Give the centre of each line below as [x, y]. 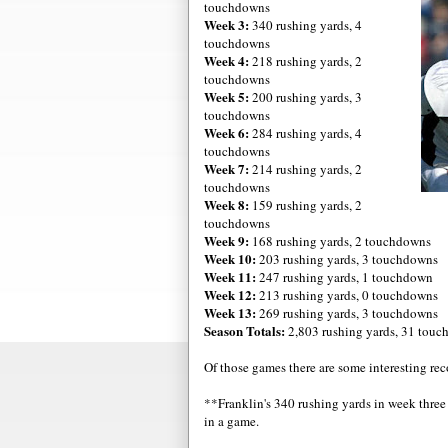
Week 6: [226, 132]
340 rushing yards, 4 [305, 24]
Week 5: [226, 96]
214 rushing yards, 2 [305, 168]
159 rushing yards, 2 [305, 204]
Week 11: [230, 276]
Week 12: [230, 294]
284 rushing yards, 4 [305, 132]
